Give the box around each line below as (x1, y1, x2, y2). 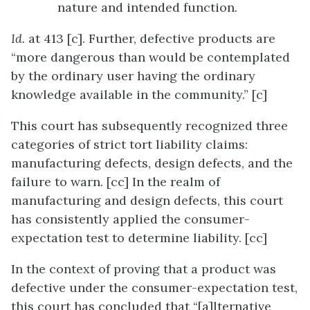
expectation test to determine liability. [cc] (11, 229, 267, 246)
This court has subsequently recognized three (11, 117, 288, 134)
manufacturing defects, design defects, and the (11, 154, 293, 171)
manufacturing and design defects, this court (11, 192, 283, 208)
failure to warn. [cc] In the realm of (11, 173, 220, 190)
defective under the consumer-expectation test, (11, 279, 298, 295)
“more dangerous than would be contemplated (11, 48, 290, 65)
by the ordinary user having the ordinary (11, 67, 255, 84)
